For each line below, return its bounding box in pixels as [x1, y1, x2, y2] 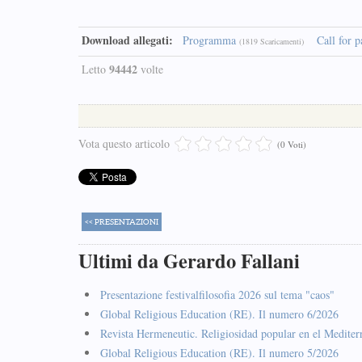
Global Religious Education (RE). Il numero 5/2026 [100, 345, 339, 360]
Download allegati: [82, 32, 173, 48]
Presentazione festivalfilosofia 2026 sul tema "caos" [100, 287, 335, 302]
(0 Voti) [277, 138, 306, 150]
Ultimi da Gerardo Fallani [78, 246, 300, 275]
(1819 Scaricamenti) [239, 36, 304, 47]
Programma [183, 32, 236, 48]
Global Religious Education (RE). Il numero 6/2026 [100, 306, 339, 322]
